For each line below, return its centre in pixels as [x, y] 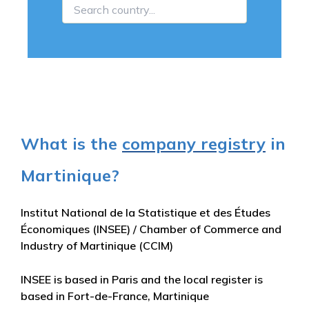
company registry [194, 143]
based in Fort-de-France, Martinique [115, 296]
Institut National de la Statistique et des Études [146, 212]
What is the [71, 143]
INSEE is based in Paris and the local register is [142, 279]
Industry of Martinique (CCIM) [97, 245]
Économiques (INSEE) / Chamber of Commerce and [151, 229]
